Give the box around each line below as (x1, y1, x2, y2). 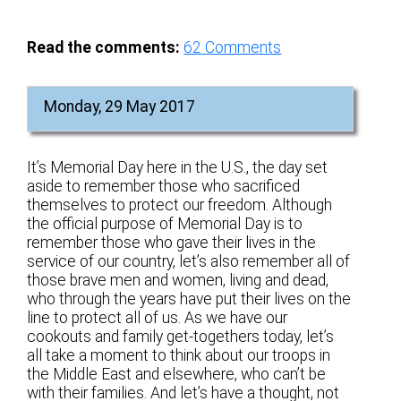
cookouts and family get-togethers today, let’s (27, 327, 335, 346)
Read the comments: (27, 38, 181, 56)
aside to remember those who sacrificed (27, 176, 301, 195)
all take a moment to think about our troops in (27, 346, 331, 364)
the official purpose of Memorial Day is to (27, 214, 303, 233)
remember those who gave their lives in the (27, 233, 317, 252)
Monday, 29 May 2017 (44, 97, 196, 115)
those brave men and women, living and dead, (27, 270, 329, 289)
